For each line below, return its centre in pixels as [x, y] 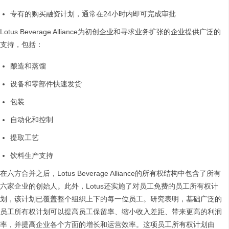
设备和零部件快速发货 [46, 84]
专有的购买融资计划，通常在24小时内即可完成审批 [93, 14]
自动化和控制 [32, 120]
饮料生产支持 [32, 156]
